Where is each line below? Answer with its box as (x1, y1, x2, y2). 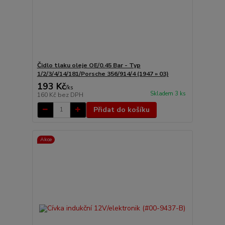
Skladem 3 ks (150, 89, 186, 97)
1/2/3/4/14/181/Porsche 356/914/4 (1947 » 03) (37, 69, 169, 78)
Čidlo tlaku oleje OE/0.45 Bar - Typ (37, 61, 141, 69)
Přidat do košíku (93, 104, 150, 115)
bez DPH (57, 90, 83, 99)
